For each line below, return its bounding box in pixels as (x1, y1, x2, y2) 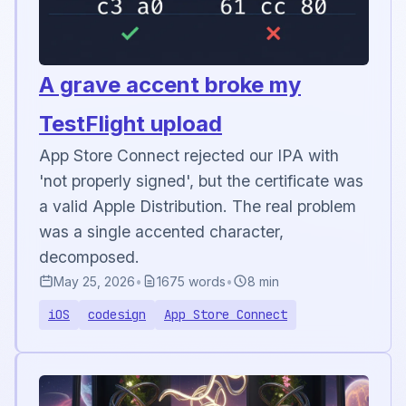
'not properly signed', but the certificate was (39, 170, 363, 190)
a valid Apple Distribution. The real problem (39, 196, 356, 216)
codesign (88, 305, 146, 323)
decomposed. (39, 246, 140, 266)
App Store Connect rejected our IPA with (39, 145, 339, 165)
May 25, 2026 (53, 273, 135, 289)
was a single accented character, (39, 221, 284, 241)
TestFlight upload (39, 110, 222, 137)
